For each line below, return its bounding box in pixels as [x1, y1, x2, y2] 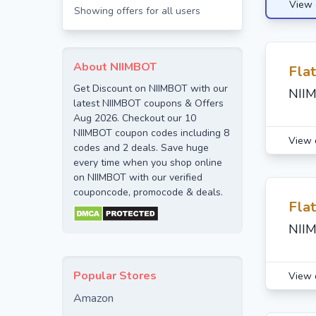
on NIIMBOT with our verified [73, 171, 202, 184]
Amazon [73, 291, 114, 306]
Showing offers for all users [74, 4, 200, 18]
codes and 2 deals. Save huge [73, 141, 209, 154]
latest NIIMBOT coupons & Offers [73, 97, 224, 110]
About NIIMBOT [73, 59, 157, 75]
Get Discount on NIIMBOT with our [73, 82, 228, 95]
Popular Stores [73, 268, 157, 284]
